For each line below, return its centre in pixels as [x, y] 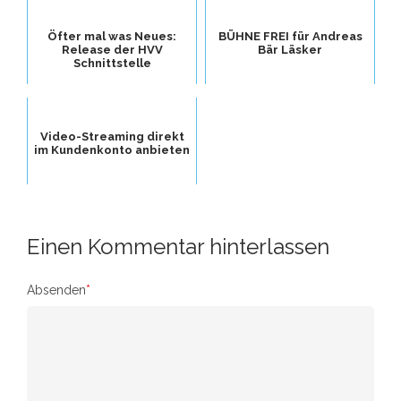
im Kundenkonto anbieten [112, 150]
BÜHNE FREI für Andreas [290, 36]
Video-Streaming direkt [112, 137]
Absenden [56, 290]
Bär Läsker [290, 50]
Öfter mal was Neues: [112, 36]
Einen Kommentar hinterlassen [178, 247]
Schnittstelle [112, 63]
